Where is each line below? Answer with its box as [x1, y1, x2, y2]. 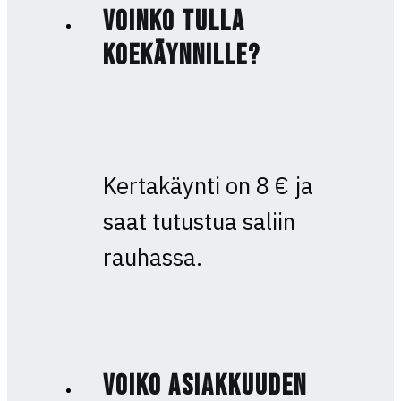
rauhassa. [102, 242, 202, 272]
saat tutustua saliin [102, 206, 295, 236]
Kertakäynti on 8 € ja [102, 170, 313, 200]
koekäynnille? [102, 38, 260, 74]
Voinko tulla [102, 4, 245, 40]
